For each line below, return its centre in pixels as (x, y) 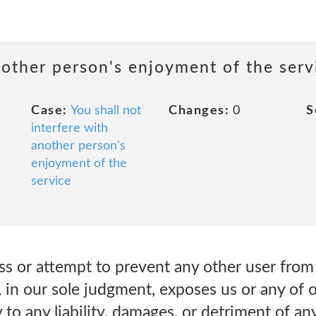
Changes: (199, 111)
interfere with (69, 128)
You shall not (105, 111)
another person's (78, 146)
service (51, 181)
